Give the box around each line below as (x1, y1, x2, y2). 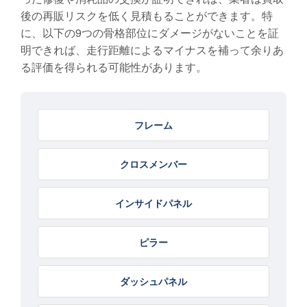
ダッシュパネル (120, 274, 187, 288)
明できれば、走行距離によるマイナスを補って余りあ (21, 42, 284, 58)
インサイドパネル (115, 196, 192, 210)
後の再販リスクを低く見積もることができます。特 (21, 8, 273, 24)
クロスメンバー (120, 157, 187, 171)
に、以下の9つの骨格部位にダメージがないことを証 (21, 25, 279, 41)
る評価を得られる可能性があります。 (21, 59, 207, 75)
